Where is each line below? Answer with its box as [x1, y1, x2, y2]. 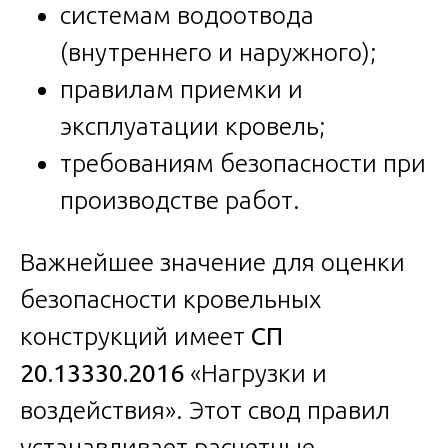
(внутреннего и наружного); [60, 38, 377, 67]
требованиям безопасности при [60, 149, 426, 178]
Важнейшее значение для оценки [20, 248, 405, 277]
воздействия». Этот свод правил [20, 396, 390, 425]
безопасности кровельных [20, 285, 321, 314]
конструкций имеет [20, 322, 251, 351]
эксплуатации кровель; [60, 112, 326, 141]
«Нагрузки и [184, 359, 327, 388]
